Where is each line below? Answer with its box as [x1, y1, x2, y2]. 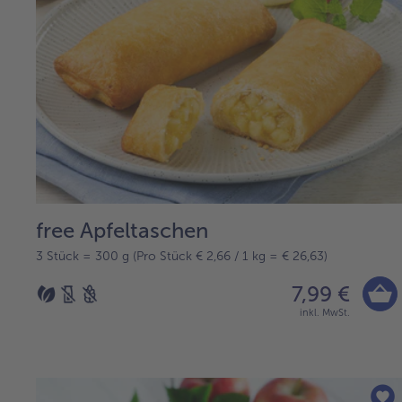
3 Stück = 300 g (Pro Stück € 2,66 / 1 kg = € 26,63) [36, 249, 328, 265]
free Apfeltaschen [36, 217, 208, 244]
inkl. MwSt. [300, 307, 350, 319]
